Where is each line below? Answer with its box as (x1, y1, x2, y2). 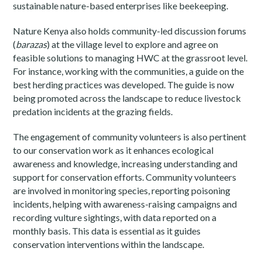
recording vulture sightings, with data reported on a (13, 212, 217, 223)
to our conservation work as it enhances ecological (13, 144, 214, 156)
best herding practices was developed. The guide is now (13, 79, 235, 91)
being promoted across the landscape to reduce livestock (13, 92, 242, 104)
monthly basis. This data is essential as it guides (13, 225, 201, 237)
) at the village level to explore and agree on (47, 39, 219, 50)
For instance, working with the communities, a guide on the (13, 65, 244, 77)
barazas (16, 39, 47, 50)
